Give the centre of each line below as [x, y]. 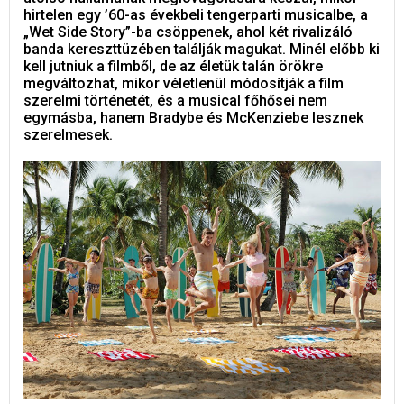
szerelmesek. [68, 135]
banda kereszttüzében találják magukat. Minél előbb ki [202, 49]
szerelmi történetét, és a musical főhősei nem [175, 101]
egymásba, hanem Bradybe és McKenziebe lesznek [193, 118]
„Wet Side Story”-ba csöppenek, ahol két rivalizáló [188, 32]
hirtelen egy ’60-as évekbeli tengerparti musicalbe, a [196, 15]
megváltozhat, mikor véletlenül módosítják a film [184, 83]
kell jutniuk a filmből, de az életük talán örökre [173, 66]
